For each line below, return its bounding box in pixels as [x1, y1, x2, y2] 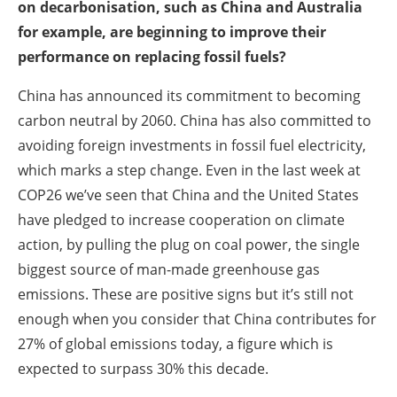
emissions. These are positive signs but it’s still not [18, 284, 354, 304]
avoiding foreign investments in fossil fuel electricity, [18, 135, 366, 155]
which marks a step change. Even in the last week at [18, 160, 361, 180]
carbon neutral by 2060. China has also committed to [18, 110, 371, 130]
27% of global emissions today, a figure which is [18, 333, 333, 354]
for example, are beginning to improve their [18, 21, 326, 42]
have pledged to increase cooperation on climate [18, 209, 345, 230]
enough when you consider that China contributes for [18, 308, 377, 329]
